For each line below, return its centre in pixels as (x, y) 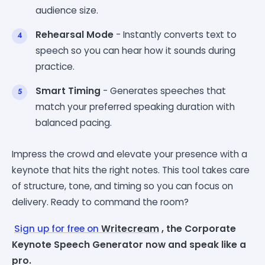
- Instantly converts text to (175, 34)
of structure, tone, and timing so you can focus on (122, 186)
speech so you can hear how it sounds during (135, 50)
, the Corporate (198, 228)
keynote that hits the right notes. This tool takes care (131, 170)
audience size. (67, 10)
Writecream (130, 228)
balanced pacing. (74, 122)
